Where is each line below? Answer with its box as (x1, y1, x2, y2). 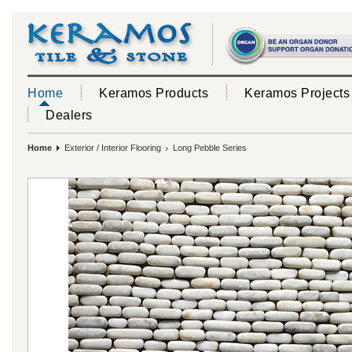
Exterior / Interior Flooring (64, 143, 161, 152)
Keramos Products (99, 86, 208, 100)
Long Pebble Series (168, 143, 247, 152)
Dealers (46, 108, 93, 122)
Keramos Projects (244, 86, 350, 100)
